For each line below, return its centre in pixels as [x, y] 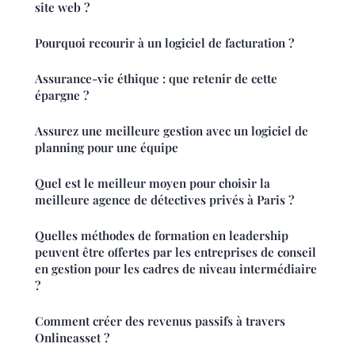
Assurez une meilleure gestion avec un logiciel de [172, 130]
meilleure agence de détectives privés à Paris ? [164, 199]
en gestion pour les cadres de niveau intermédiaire [176, 268]
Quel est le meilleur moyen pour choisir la [153, 183]
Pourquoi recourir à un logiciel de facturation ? [164, 42]
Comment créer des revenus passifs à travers [160, 321]
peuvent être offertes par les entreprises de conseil [176, 252]
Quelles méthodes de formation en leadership [162, 235]
